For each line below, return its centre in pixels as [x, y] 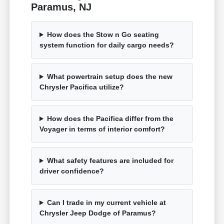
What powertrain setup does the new [109, 77]
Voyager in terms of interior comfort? [102, 129]
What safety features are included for [110, 161]
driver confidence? [72, 171]
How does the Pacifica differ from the [110, 119]
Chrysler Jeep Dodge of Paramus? [98, 213]
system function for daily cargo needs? [107, 45]
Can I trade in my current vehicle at [106, 203]
